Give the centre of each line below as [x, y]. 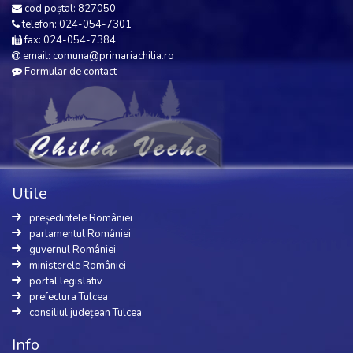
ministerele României [78, 266]
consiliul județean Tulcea [85, 313]
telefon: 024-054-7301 [76, 24]
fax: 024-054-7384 [69, 40]
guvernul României [72, 250]
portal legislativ [66, 282]
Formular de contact [71, 72]
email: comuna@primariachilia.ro [97, 56]
